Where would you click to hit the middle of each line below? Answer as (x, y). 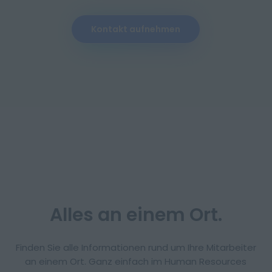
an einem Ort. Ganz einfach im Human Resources (136, 261)
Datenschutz (82, 131)
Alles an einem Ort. (136, 215)
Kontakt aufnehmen (136, 29)
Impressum (35, 131)
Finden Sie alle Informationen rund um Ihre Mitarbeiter (136, 247)
